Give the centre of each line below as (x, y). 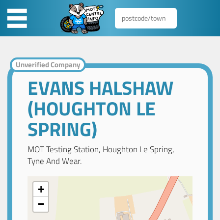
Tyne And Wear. (55, 161)
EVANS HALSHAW (101, 87)
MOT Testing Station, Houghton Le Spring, (101, 150)
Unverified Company (48, 65)
